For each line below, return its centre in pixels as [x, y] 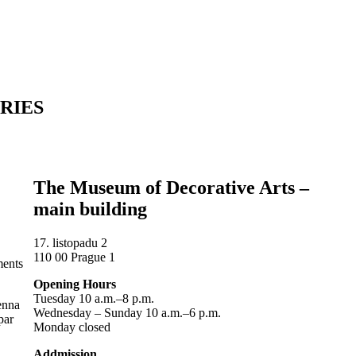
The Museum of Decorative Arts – [171, 187]
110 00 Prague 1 [74, 257]
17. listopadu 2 [70, 242]
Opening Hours [74, 284]
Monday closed [72, 327]
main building [90, 209]
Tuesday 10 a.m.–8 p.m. [93, 298]
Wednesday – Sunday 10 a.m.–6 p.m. [127, 312]
